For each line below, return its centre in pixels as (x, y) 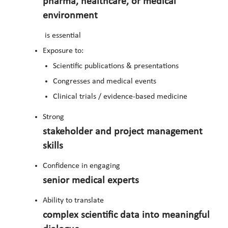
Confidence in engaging (82, 166)
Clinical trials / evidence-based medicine (120, 97)
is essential (62, 36)
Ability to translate (74, 201)
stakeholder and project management (123, 132)
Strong (54, 117)
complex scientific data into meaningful (126, 216)
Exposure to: (63, 51)
